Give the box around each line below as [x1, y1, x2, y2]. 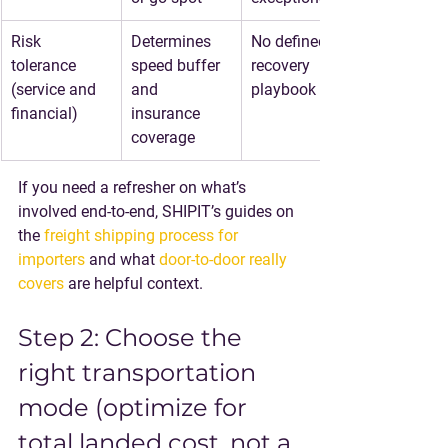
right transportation [18, 358, 262, 387]
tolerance [11, 56, 80, 75]
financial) [11, 104, 78, 123]
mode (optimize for [18, 393, 253, 422]
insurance [131, 104, 204, 123]
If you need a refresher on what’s [18, 178, 250, 197]
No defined [251, 32, 331, 51]
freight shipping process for [44, 226, 242, 245]
